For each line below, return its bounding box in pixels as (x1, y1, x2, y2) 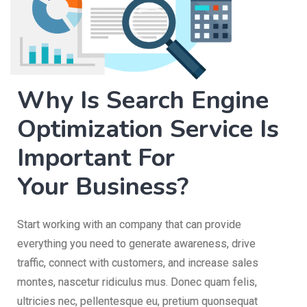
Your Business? (17, 169, 188, 204)
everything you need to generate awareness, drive (17, 236, 256, 250)
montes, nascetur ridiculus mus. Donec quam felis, (17, 275, 257, 288)
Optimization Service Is (17, 112, 279, 146)
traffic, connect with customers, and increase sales (17, 256, 258, 269)
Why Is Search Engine (17, 83, 269, 117)
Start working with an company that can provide (17, 217, 241, 231)
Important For (17, 140, 175, 175)
